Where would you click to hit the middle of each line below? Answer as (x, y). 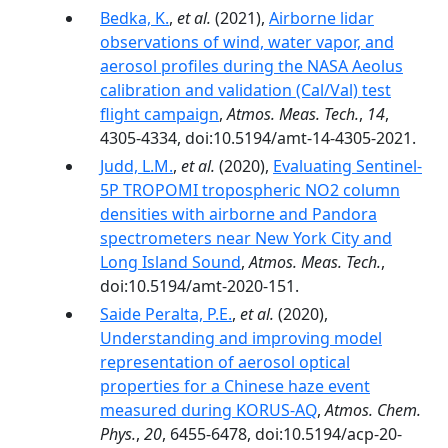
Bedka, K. (134, 18)
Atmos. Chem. (373, 410)
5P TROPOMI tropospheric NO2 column (250, 190)
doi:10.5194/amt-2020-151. (199, 286)
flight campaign (159, 114)
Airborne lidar (321, 18)
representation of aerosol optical (225, 362)
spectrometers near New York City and (246, 238)
